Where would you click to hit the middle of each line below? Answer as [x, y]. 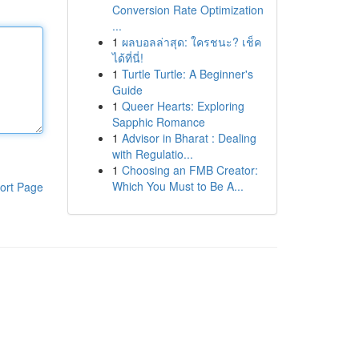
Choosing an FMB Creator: [190, 170]
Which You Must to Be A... [177, 186]
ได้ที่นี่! [127, 58]
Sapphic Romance [158, 122]
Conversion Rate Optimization [188, 10]
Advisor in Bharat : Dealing [189, 138]
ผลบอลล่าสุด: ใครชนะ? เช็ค [191, 42]
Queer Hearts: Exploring [183, 106]
